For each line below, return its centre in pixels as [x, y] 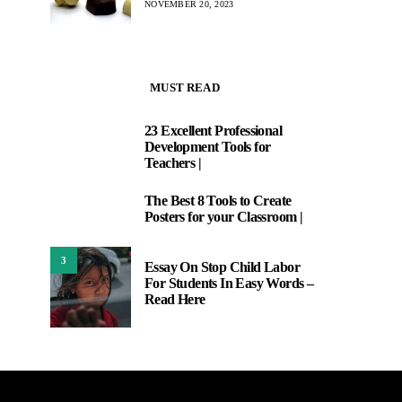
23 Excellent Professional [213, 131]
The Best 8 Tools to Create [218, 201]
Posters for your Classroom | [224, 217]
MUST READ [185, 87]
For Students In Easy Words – [229, 283]
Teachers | [173, 163]
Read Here [175, 299]
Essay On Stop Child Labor [222, 267]
